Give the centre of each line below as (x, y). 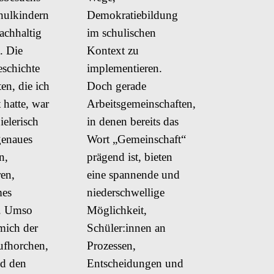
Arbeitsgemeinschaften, (141, 103)
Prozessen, (111, 245)
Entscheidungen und (135, 263)
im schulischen (121, 32)
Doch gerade (117, 86)
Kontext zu (113, 50)
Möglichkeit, (117, 210)
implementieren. (124, 68)
